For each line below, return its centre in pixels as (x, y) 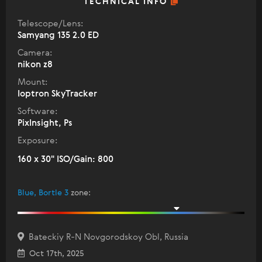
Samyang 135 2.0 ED (58, 36)
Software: (37, 112)
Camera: (35, 53)
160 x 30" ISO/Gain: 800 (65, 160)
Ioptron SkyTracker (57, 94)
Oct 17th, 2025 (54, 254)
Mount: (32, 82)
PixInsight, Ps (45, 123)
